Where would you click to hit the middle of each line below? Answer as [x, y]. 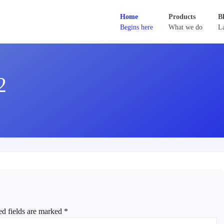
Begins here [137, 27]
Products [182, 16]
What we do [186, 27]
